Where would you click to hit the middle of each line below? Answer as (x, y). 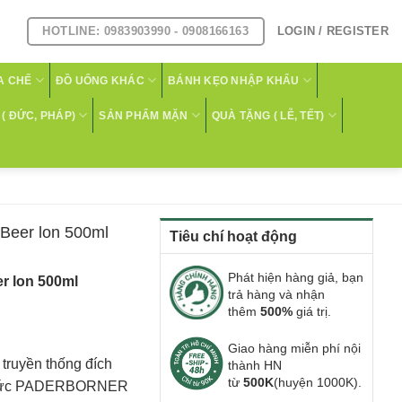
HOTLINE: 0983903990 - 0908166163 (146, 31)
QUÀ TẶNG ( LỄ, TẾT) (268, 115)
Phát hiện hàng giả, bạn (296, 278)
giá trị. (312, 312)
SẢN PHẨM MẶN (144, 115)
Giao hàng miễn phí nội (294, 349)
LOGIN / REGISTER (332, 31)
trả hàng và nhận (276, 295)
